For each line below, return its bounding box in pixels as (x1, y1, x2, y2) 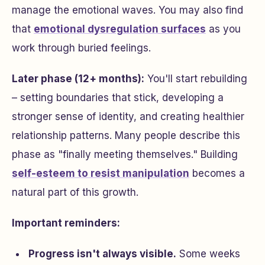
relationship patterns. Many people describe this (12, 130, 240, 141)
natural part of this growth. (12, 186, 138, 198)
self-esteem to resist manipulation (12, 167, 189, 179)
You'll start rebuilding (144, 73, 247, 85)
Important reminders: (12, 217, 120, 229)
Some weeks (176, 248, 240, 260)
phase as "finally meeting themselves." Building (12, 148, 238, 160)
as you (206, 23, 241, 35)
